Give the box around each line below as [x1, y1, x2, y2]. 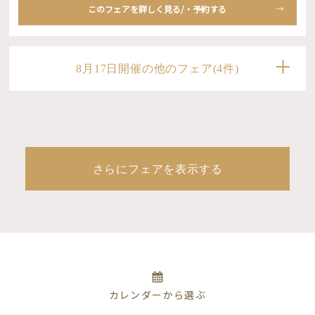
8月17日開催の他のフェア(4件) [76, 63, 239, 75]
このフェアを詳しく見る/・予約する [88, 3, 227, 15]
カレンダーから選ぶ [108, 288, 207, 302]
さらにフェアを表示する [92, 163, 223, 176]
